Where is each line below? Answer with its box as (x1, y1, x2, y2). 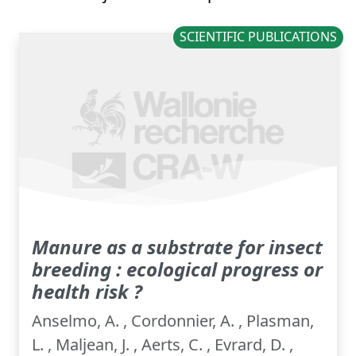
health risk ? (32, 278, 142, 305)
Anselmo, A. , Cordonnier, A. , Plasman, (32, 310, 314, 332)
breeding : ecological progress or (32, 256, 323, 283)
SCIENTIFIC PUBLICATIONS (180, 28, 338, 46)
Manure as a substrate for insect (32, 234, 323, 261)
